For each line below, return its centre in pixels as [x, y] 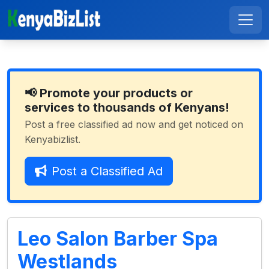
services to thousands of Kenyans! [127, 107]
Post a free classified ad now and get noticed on [134, 124]
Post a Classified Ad [107, 171]
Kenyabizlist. [53, 139]
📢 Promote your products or [109, 93]
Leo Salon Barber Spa [118, 239]
